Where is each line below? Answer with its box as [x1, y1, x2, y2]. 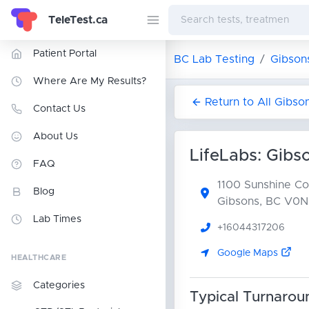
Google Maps [217, 248, 281, 258]
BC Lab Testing [174, 54, 255, 65]
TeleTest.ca [48, 14, 108, 26]
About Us [33, 132, 78, 141]
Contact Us [33, 104, 86, 114]
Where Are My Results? [33, 77, 146, 86]
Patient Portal [33, 49, 97, 59]
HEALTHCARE [11, 254, 67, 261]
